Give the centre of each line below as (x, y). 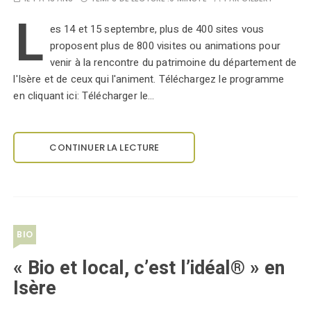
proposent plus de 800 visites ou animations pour (165, 46)
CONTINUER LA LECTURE (104, 148)
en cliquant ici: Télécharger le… (84, 96)
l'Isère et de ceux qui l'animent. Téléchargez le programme (149, 79)
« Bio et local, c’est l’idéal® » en (149, 268)
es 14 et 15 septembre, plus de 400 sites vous (157, 29)
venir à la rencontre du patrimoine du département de (173, 62)
